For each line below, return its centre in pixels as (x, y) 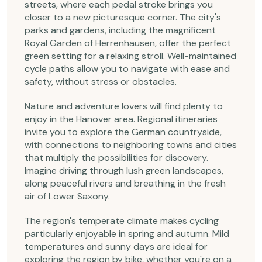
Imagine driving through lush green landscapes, (124, 170)
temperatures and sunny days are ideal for (116, 247)
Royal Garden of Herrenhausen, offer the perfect (128, 43)
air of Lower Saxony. (67, 196)
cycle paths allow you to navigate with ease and (127, 69)
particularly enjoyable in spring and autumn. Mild (127, 234)
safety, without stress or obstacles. (101, 82)
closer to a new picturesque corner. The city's (123, 17)
